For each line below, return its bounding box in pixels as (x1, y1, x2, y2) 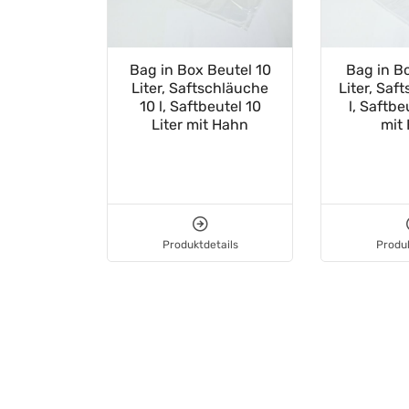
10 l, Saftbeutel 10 (139, 98, 261, 116)
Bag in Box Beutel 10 (129, 61, 271, 79)
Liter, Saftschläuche (131, 79, 268, 98)
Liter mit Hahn (152, 116, 248, 134)
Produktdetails (162, 238, 238, 252)
